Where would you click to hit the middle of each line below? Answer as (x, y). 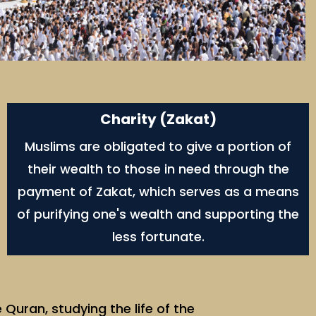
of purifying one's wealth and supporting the (158, 214)
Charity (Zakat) (158, 120)
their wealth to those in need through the (158, 169)
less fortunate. (158, 237)
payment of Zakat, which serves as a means (158, 192)
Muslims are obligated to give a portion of (158, 147)
